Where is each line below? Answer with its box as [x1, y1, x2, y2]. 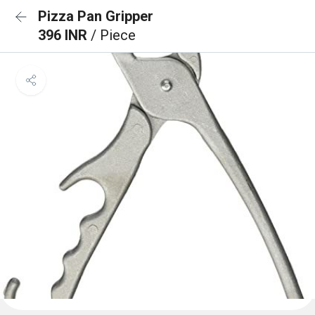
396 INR [38, 27, 91, 44]
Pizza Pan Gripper [38, 8, 153, 25]
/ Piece [91, 27, 136, 44]
